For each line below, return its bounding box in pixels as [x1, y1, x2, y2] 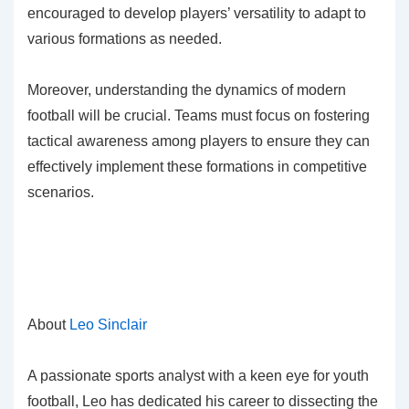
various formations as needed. [27, 30, 222, 47]
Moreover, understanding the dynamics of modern [27, 81, 346, 98]
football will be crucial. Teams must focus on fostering [27, 107, 370, 123]
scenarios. [27, 184, 94, 200]
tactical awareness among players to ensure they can [27, 132, 370, 149]
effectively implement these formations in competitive [27, 158, 367, 174]
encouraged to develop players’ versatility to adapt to [27, 5, 366, 21]
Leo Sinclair [69, 316, 147, 332]
